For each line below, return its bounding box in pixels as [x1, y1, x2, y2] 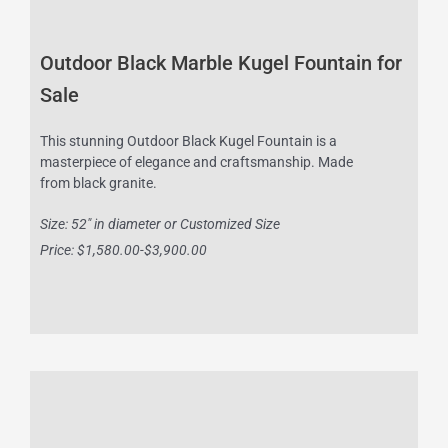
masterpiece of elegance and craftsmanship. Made [40, 153, 353, 170]
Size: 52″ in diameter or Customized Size [40, 215, 280, 232]
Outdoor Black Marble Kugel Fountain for [40, 50, 402, 75]
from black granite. [40, 174, 157, 191]
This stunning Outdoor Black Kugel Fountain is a [40, 132, 337, 149]
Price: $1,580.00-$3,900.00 [40, 241, 207, 258]
